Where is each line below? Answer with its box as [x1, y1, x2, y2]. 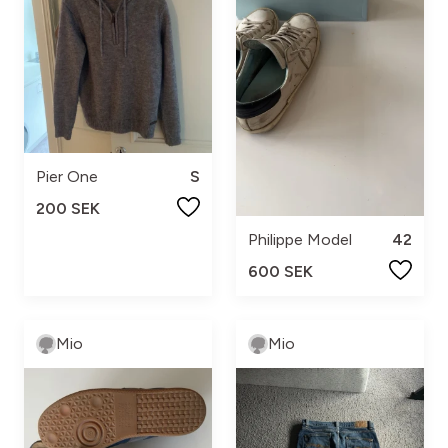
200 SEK [36, 199, 100, 218]
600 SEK [248, 261, 313, 281]
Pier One [36, 167, 98, 186]
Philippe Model [248, 229, 352, 249]
